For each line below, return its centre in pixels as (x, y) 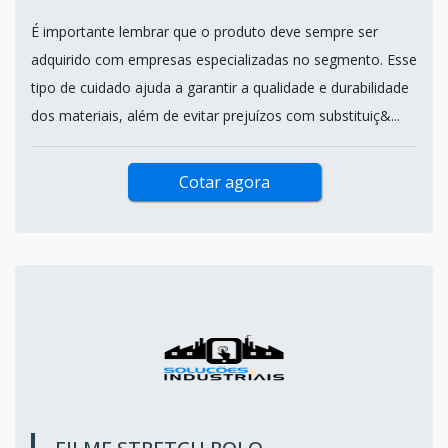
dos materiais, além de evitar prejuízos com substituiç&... (215, 115)
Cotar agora (224, 181)
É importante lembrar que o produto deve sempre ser (204, 31)
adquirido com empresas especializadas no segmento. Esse (224, 59)
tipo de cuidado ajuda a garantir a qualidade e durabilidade (220, 87)
